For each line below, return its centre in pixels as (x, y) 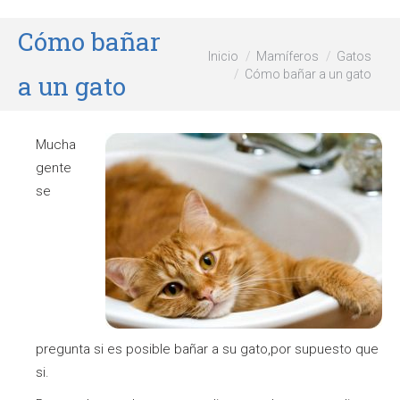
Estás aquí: (209, 56)
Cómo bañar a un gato (308, 74)
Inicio (223, 56)
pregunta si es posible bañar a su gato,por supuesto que (207, 349)
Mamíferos (287, 56)
